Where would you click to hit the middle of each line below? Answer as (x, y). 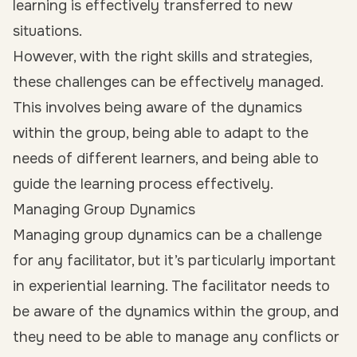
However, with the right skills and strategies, (162, 57)
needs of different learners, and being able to (166, 159)
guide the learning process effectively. (143, 184)
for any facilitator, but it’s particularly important (174, 261)
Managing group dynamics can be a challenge (167, 235)
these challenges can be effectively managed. (168, 82)
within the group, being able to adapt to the (161, 133)
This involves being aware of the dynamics (157, 108)
